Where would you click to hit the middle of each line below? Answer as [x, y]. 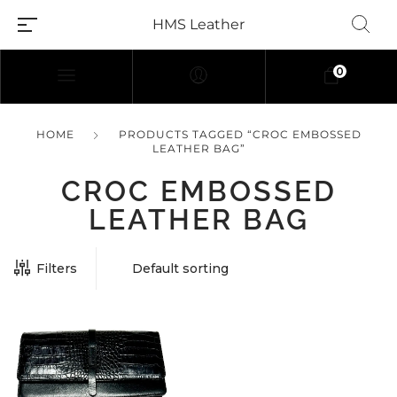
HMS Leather [198, 24]
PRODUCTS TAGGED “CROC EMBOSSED [240, 135]
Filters [57, 269]
